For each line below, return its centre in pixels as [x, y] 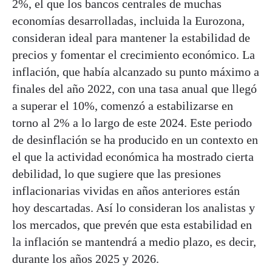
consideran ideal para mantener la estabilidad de [131, 37]
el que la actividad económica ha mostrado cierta [133, 156]
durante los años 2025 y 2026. [87, 258]
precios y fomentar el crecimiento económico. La [134, 54]
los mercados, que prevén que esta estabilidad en [132, 224]
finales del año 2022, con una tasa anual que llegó [134, 88]
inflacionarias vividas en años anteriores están [126, 190]
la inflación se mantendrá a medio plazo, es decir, [134, 241]
